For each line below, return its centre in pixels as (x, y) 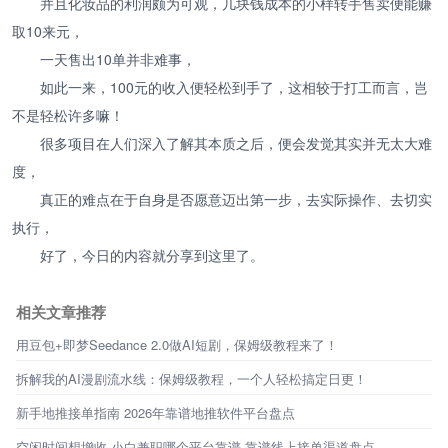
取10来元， (48, 31)
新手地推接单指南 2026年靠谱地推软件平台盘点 (155, 413)
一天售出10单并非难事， (118, 59)
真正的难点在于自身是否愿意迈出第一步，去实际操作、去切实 (236, 199)
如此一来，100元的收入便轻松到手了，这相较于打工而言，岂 (234, 87)
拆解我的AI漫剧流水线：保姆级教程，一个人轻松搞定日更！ (191, 379)
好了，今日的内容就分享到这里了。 (152, 255)
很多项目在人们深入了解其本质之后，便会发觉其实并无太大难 (236, 143)
